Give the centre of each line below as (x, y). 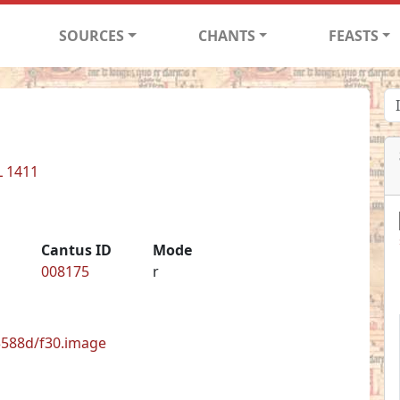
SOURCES (92, 35)
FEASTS (353, 35)
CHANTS (226, 35)
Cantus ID (76, 250)
